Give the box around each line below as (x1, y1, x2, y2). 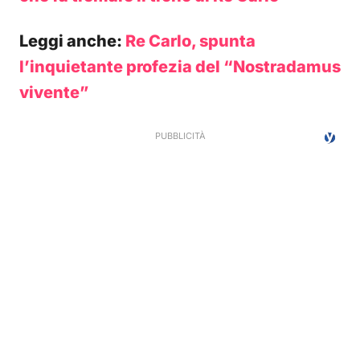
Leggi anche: (19, 31, 125, 51)
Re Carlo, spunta (125, 31, 256, 51)
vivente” (19, 83, 88, 102)
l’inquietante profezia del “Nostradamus (19, 57, 341, 76)
